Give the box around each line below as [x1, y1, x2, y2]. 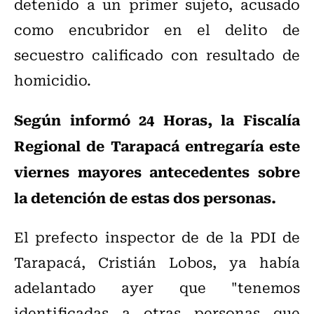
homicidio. [14, 69, 91, 91]
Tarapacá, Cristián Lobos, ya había [14, 251, 300, 273]
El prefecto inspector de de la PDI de [14, 226, 300, 248]
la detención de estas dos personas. [14, 186, 276, 209]
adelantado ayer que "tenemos [14, 276, 300, 299]
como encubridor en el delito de [14, 18, 300, 41]
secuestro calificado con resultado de [14, 43, 300, 66]
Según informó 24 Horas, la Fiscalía [14, 108, 300, 131]
